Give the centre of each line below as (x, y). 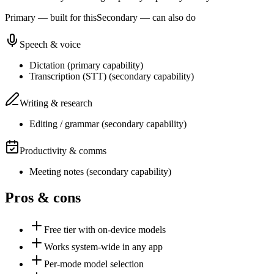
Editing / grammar (64, 124)
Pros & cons (43, 197)
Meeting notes (57, 171)
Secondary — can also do (146, 17)
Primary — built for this (51, 17)
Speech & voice (50, 44)
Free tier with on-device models (105, 229)
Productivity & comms (63, 150)
